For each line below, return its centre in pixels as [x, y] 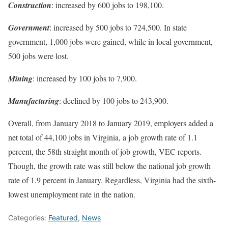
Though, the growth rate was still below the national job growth [109, 165]
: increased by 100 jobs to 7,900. [85, 78]
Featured [63, 217]
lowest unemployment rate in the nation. [72, 194]
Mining [20, 78]
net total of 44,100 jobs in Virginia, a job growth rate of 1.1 [103, 137]
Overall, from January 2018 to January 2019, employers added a [111, 123]
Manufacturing [34, 101]
